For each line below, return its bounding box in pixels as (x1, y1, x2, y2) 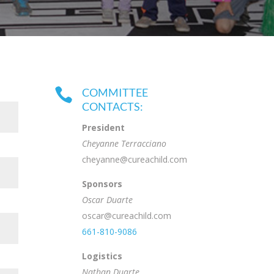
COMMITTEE (82, 85, 149, 99)
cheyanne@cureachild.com (82, 153, 188, 165)
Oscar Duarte (82, 193, 133, 206)
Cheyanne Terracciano (82, 137, 167, 149)
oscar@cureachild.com (82, 209, 172, 221)
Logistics (82, 250, 123, 262)
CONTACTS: (82, 99, 144, 113)
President (82, 121, 125, 133)
